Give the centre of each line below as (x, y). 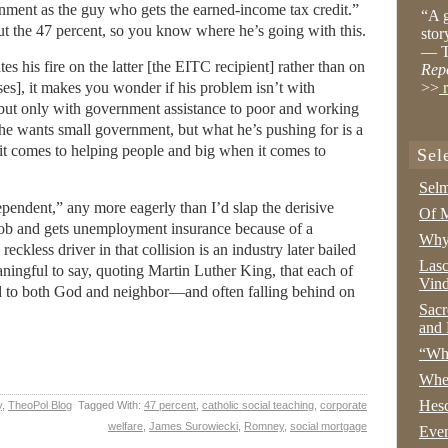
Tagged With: (111, 405)
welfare (125, 426)
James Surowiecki (193, 426)
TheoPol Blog (40, 405)
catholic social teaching (258, 405)
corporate (343, 405)
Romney (264, 426)
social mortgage (328, 426)
